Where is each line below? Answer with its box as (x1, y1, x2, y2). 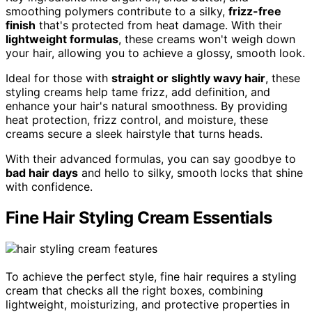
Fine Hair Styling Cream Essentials (6, 208, 272, 228)
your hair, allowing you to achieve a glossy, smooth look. (6, 46, 305, 61)
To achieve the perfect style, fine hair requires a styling (6, 270, 297, 284)
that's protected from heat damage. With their (36, 18, 282, 33)
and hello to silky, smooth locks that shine (78, 166, 303, 180)
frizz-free (228, 4, 281, 19)
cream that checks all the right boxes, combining (6, 283, 263, 298)
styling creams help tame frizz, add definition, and (6, 85, 270, 100)
